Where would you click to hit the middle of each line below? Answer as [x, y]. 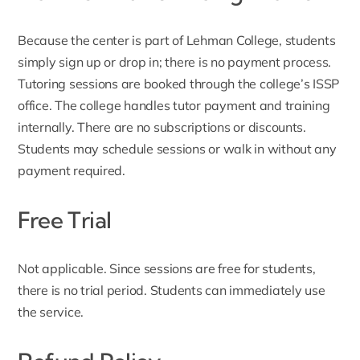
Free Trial [65, 220]
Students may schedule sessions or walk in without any [177, 149]
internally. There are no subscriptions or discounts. [162, 127]
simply [39, 62]
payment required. [72, 171]
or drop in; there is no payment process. [216, 62]
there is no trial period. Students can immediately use [172, 290]
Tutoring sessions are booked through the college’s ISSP [179, 84]
